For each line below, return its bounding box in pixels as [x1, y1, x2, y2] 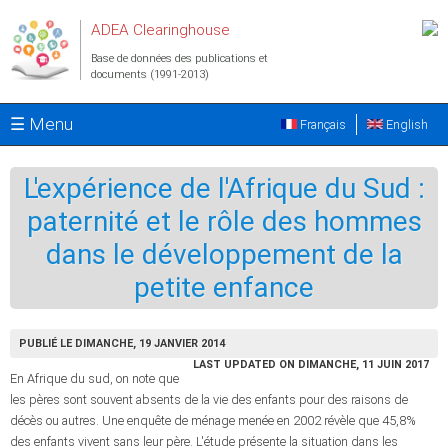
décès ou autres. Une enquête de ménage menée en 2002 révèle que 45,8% [10, 413, 416, 428]
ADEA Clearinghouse [91, 21, 230, 39]
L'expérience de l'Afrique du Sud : [23, 172, 425, 205]
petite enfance [134, 271, 314, 304]
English [383, 117, 428, 132]
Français [297, 117, 346, 132]
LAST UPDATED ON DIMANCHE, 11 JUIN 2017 [193, 358, 429, 371]
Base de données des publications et [91, 52, 268, 65]
